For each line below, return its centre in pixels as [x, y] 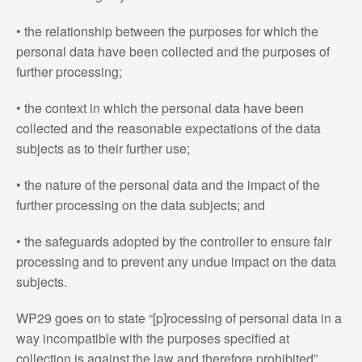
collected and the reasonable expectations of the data [168, 128]
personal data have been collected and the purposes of [173, 51]
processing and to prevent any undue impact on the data [176, 261]
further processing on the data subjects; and [140, 204]
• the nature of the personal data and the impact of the [168, 184]
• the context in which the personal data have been [160, 107]
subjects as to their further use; [103, 148]
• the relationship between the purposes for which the [167, 31]
